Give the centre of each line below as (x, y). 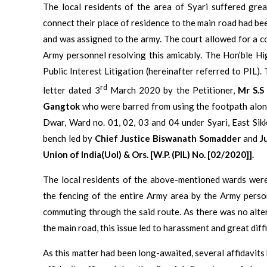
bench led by (69, 138)
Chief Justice (124, 138)
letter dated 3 (72, 90)
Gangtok (61, 106)
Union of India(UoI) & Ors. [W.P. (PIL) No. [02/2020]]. (148, 154)
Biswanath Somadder (197, 138)
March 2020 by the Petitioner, (173, 90)
